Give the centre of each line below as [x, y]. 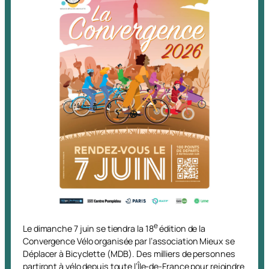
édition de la [182, 228]
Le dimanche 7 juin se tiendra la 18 [88, 228]
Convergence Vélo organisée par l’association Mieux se [129, 241]
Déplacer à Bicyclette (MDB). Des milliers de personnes [129, 253]
